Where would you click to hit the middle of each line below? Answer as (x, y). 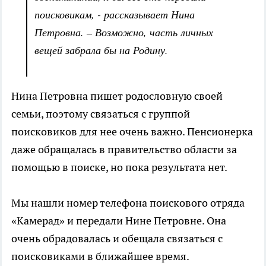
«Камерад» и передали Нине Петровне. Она (119, 221)
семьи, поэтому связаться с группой (101, 114)
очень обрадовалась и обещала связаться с (117, 238)
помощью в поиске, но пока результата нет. (120, 167)
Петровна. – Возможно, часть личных (124, 32)
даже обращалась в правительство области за (124, 149)
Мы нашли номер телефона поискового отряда (128, 203)
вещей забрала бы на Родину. (101, 50)
